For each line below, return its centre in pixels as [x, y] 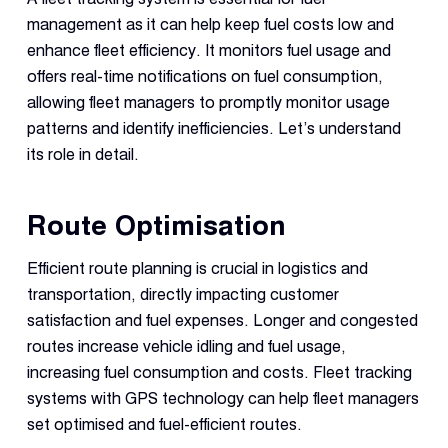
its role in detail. [82, 155]
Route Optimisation [156, 224]
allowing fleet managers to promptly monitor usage [208, 103]
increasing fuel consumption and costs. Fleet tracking [219, 372]
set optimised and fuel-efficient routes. [164, 424]
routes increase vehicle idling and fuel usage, [186, 346]
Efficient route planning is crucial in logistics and [197, 268]
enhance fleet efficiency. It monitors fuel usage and [208, 51]
